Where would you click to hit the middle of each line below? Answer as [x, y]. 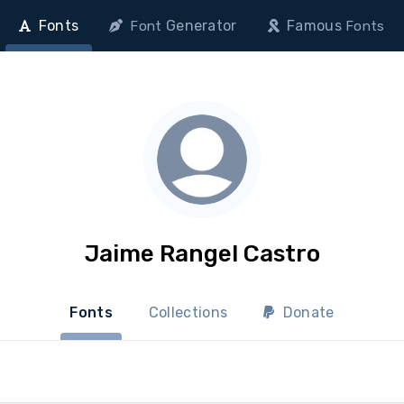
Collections [188, 312]
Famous [314, 26]
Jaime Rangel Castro [202, 254]
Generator [201, 26]
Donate [307, 312]
